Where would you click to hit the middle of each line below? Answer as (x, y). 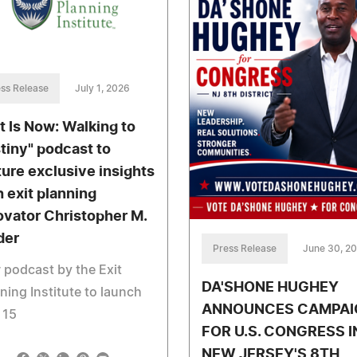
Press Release (244, 248)
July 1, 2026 (102, 89)
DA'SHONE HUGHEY (270, 287)
